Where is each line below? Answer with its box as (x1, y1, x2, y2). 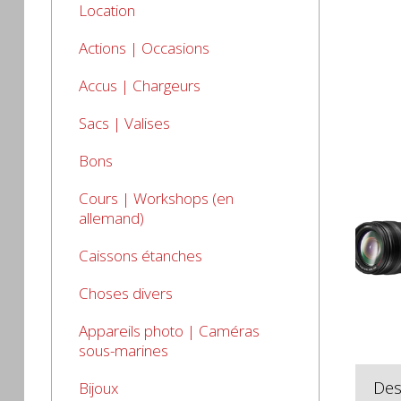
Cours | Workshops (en (79, 188, 234, 209)
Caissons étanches (79, 245, 202, 266)
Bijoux (79, 378, 118, 398)
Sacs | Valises (79, 113, 170, 133)
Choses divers (79, 283, 173, 303)
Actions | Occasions (79, 38, 209, 58)
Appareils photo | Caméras (79, 320, 260, 341)
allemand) (79, 208, 144, 228)
